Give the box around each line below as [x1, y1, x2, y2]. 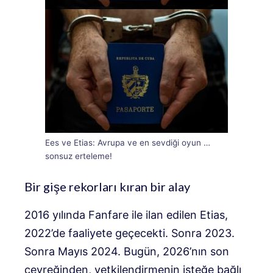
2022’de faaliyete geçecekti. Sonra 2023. [24, 227, 235, 240]
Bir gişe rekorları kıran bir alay [24, 179, 190, 194]
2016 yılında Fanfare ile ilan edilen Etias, [24, 208, 228, 222]
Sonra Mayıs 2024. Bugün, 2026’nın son [24, 245, 229, 258]
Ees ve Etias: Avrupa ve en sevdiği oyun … [45, 138, 210, 148]
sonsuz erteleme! [45, 151, 112, 161]
